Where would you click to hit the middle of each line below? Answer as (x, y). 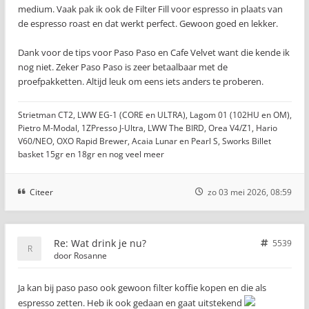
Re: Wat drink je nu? (100, 243)
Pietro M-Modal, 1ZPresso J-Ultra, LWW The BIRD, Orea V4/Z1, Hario (148, 128)
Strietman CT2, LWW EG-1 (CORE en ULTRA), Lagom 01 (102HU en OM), (155, 114)
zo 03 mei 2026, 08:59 (250, 192)
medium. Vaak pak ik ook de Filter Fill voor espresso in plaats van (150, 9)
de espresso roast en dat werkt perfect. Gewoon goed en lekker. (148, 23)
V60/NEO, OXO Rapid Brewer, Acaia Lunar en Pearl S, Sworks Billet (144, 141)
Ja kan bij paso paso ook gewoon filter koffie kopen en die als (142, 287)
